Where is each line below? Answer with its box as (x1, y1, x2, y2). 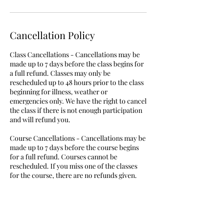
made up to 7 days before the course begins (10, 142, 139, 152)
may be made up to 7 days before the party (10, 198, 136, 208)
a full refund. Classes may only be (10, 68, 110, 78)
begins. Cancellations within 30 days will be (10, 207, 140, 217)
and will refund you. (10, 114, 70, 124)
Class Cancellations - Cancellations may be (10, 49, 140, 59)
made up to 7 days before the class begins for (10, 59, 144, 68)
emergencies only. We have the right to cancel (10, 96, 147, 106)
